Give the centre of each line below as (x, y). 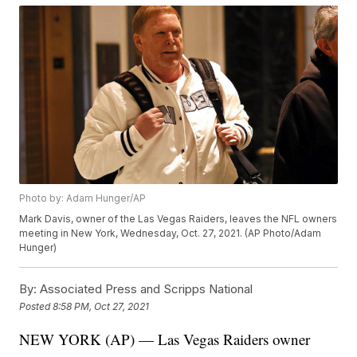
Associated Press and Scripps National (145, 289)
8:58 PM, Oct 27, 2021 (101, 306)
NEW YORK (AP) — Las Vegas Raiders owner (165, 339)
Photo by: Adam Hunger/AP (83, 198)
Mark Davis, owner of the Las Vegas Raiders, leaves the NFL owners (178, 219)
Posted (36, 306)
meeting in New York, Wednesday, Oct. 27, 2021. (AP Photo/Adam (171, 233)
